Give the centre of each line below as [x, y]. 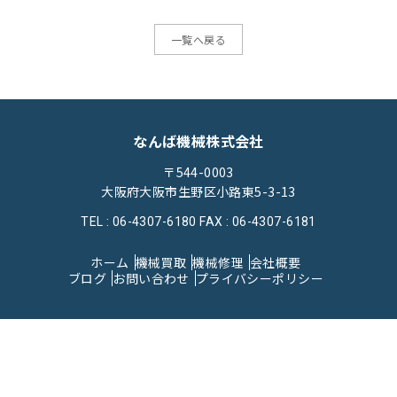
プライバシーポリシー [259, 278]
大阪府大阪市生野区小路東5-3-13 [198, 191]
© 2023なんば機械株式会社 [198, 338]
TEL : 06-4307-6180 [139, 222]
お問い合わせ [151, 278]
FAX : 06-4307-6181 [258, 222]
